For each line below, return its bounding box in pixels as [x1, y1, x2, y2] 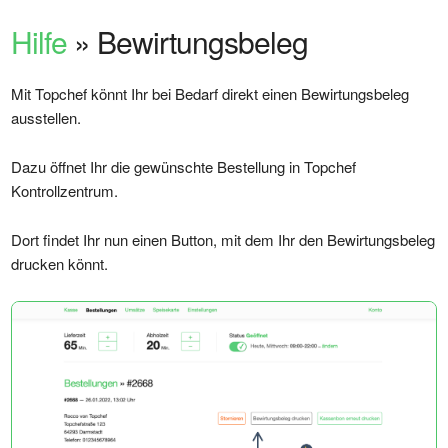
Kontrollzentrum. [11, 180, 119, 201]
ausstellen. [11, 107, 82, 128]
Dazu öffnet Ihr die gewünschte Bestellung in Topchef [11, 156, 357, 177]
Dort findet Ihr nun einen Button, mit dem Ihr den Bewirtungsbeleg [11, 229, 436, 250]
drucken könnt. [11, 253, 109, 274]
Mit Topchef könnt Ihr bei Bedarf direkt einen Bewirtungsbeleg [11, 83, 410, 104]
